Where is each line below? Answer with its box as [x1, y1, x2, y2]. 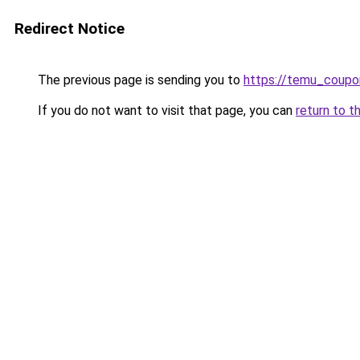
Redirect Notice [14, 19, 125, 38]
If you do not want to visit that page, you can [35, 103, 296, 118]
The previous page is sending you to [35, 72, 243, 88]
